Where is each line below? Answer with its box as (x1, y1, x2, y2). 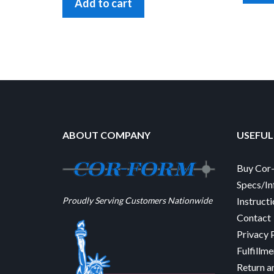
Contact (237, 212, 271, 224)
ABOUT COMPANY (62, 129, 150, 141)
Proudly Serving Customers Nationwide (62, 194, 212, 206)
